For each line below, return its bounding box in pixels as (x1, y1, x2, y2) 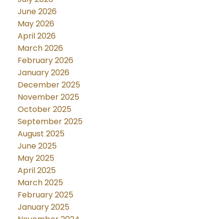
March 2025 (17, 176, 63, 188)
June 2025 (17, 140, 57, 152)
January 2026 (17, 66, 69, 78)
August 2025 (17, 128, 65, 139)
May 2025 (17, 152, 54, 164)
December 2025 (17, 79, 80, 90)
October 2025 (17, 103, 71, 115)
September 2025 (17, 115, 83, 127)
